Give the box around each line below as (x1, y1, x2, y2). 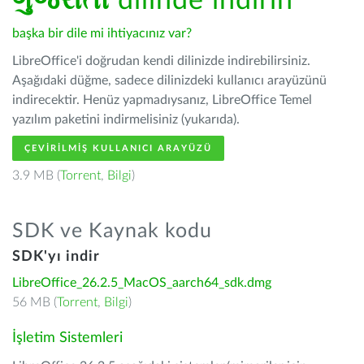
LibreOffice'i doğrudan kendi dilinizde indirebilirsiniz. (12, 54, 310, 67)
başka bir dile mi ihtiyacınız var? (12, 27, 192, 40)
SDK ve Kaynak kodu (12, 221, 212, 241)
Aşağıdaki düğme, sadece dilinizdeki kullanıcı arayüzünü (12, 74, 327, 87)
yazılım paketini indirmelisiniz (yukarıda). (12, 113, 240, 126)
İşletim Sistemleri (12, 331, 123, 345)
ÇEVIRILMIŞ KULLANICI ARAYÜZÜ (24, 144, 212, 153)
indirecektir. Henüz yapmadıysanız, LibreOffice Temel (12, 93, 312, 106)
